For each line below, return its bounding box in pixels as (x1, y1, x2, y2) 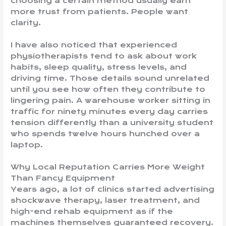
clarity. (11, 18, 41, 27)
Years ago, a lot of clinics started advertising (11, 184, 215, 194)
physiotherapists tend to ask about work (11, 51, 197, 61)
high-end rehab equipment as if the (11, 206, 174, 216)
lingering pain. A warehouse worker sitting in (11, 95, 211, 105)
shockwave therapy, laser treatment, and (11, 195, 200, 205)
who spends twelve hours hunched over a (11, 129, 200, 138)
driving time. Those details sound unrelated (11, 73, 210, 83)
